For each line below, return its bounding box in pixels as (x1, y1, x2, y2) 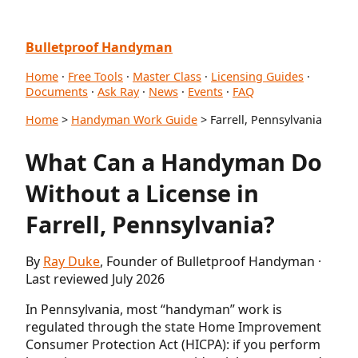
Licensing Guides (211, 69, 304, 84)
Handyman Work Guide (71, 112, 197, 127)
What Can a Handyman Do (26, 145, 322, 177)
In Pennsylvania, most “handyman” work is (26, 300, 282, 318)
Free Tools (68, 69, 123, 84)
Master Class (133, 69, 201, 84)
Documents (26, 84, 88, 99)
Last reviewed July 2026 (26, 269, 165, 288)
